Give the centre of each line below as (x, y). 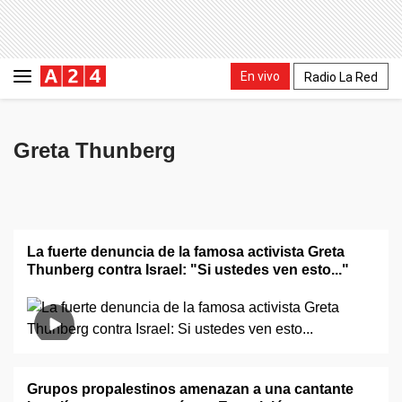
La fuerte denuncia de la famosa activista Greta (186, 252)
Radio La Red (341, 77)
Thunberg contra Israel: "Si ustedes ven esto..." (188, 270)
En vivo (260, 76)
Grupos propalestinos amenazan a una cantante (190, 389)
